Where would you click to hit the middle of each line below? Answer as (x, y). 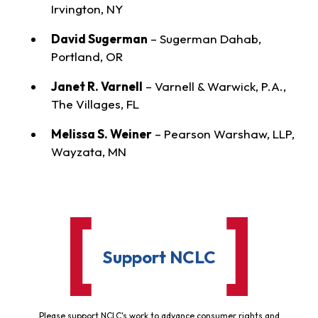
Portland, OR (87, 56)
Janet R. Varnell (97, 87)
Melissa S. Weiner (101, 134)
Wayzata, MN (88, 152)
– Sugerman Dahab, (204, 38)
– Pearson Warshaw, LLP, (223, 134)
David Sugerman (99, 38)
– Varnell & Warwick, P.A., (214, 87)
